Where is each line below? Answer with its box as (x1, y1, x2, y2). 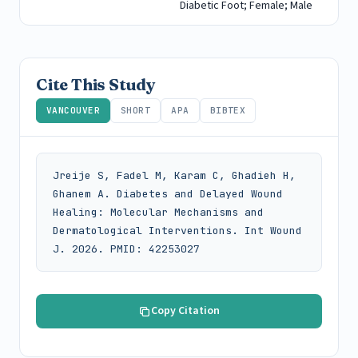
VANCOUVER (46, 105, 101, 117)
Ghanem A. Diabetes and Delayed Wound (53, 187, 283, 201)
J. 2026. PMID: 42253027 (53, 242, 200, 257)
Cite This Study (36, 74, 156, 95)
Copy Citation (151, 303, 220, 320)
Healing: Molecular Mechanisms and (53, 205, 264, 220)
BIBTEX (209, 105, 246, 117)
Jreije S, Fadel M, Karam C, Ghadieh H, (53, 169, 296, 183)
